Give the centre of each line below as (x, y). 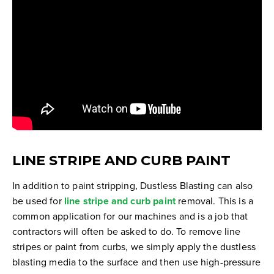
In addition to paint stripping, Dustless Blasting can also (133, 185)
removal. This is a (215, 200)
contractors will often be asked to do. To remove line (127, 231)
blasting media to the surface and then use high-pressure (136, 261)
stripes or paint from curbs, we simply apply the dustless (134, 246)
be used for (38, 200)
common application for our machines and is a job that (130, 216)
